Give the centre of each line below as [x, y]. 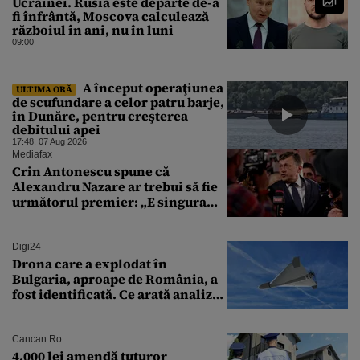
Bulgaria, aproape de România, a [115, 278]
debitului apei [56, 129]
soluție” [37, 217]
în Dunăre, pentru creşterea [100, 115]
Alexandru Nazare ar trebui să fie [115, 186]
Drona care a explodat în [90, 263]
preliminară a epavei [78, 309]
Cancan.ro [37, 339]
